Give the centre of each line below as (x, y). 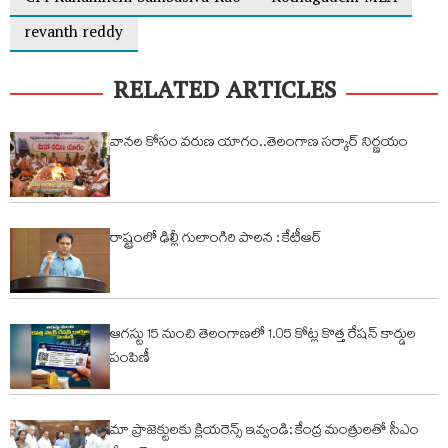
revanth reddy (74, 34)
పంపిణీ (130, 359)
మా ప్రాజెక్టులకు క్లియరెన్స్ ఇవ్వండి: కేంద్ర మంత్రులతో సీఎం (264, 431)
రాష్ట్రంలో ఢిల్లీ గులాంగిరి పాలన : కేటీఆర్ (216, 239)
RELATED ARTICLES (224, 94)
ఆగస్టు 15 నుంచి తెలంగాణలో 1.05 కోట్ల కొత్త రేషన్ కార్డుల (263, 335)
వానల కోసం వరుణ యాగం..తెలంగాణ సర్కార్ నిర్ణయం (259, 143)
